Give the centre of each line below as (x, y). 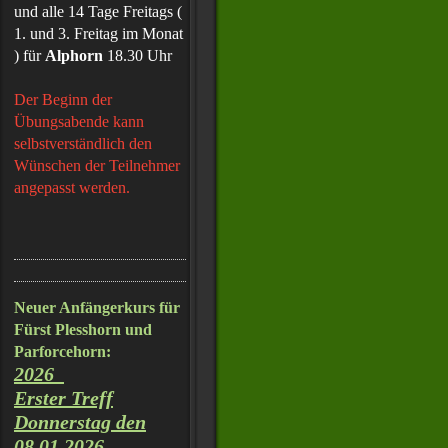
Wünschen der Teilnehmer (97, 165)
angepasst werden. (72, 187)
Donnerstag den (80, 422)
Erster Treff (63, 398)
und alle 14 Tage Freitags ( (98, 11)
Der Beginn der (63, 99)
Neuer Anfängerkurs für (97, 307)
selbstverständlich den (83, 143)
